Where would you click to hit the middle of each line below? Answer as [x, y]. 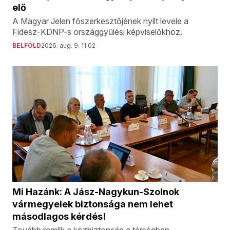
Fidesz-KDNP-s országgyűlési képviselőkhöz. [97, 32]
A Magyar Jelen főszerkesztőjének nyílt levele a [100, 21]
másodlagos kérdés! [59, 217]
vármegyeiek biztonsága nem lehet [93, 204]
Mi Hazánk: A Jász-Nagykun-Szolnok [96, 192]
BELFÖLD [27, 46]
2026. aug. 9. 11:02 [68, 46]
